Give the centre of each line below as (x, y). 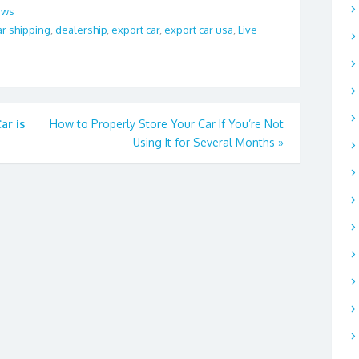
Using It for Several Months (204, 142)
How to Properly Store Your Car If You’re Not (167, 123)
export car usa (199, 30)
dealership (81, 30)
